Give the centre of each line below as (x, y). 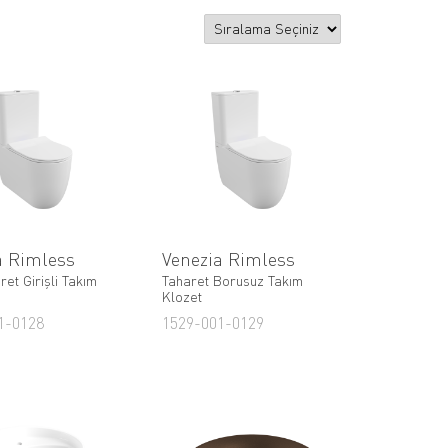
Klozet (181, 297)
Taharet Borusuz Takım (232, 281)
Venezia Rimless (228, 259)
